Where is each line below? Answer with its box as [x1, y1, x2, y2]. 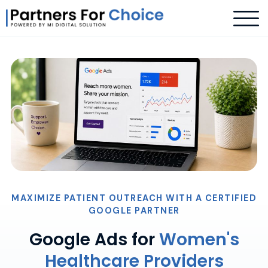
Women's [154, 228, 239, 252]
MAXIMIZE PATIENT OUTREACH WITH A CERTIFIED [11, 193, 257, 204]
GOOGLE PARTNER [88, 205, 180, 217]
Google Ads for [29, 228, 155, 252]
